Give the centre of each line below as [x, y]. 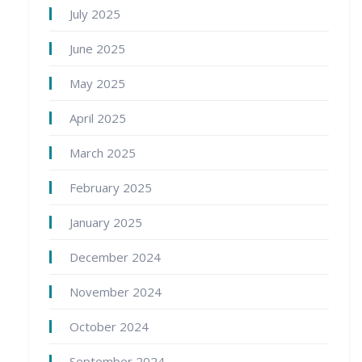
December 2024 [115, 257]
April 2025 [98, 118]
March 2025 [103, 153]
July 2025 [95, 14]
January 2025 [106, 223]
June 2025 [97, 49]
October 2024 [109, 327]
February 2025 [111, 188]
